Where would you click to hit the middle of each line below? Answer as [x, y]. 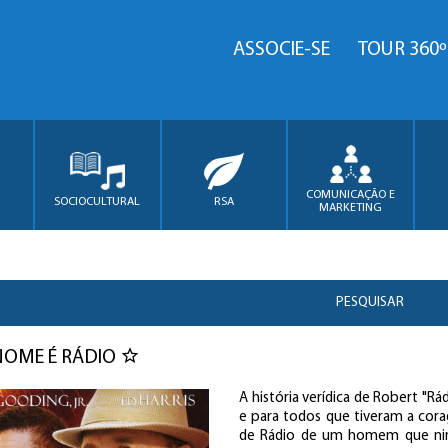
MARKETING [351, 208]
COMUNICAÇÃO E [351, 195]
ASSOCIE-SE [281, 50]
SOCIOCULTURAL [97, 201]
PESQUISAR [370, 302]
